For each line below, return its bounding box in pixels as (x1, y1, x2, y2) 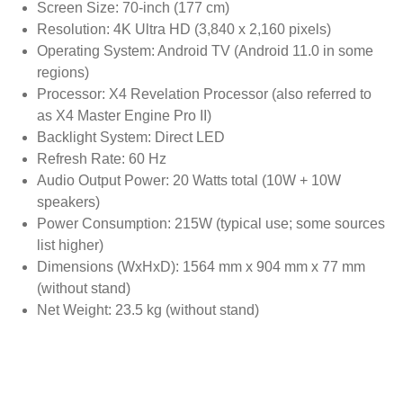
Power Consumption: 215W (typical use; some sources (36, 216, 385, 232)
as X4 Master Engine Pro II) (36, 108, 211, 124)
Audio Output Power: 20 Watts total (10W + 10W (36, 173, 341, 189)
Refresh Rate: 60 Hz (36, 151, 166, 167)
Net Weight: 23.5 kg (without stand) (36, 302, 259, 318)
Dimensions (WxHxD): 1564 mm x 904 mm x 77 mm (36, 259, 365, 275)
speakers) (36, 194, 100, 210)
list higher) (36, 237, 103, 254)
